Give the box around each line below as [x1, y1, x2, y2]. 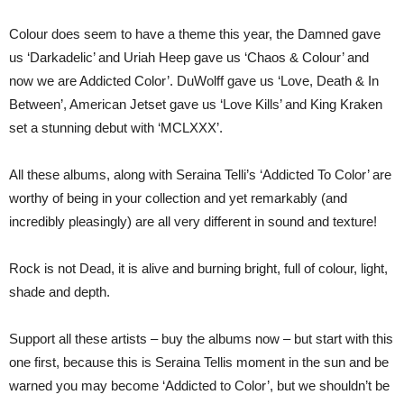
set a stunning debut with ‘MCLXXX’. [9, 120, 223, 135]
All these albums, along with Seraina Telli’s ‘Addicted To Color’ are [9, 167, 391, 182]
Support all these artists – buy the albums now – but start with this [9, 331, 393, 346]
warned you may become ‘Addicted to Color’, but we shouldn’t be [9, 378, 390, 393]
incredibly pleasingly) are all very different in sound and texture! [9, 214, 377, 229]
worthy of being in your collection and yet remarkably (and [9, 190, 347, 206]
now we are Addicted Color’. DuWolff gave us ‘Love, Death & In [9, 73, 379, 88]
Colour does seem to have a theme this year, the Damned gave [9, 26, 381, 41]
